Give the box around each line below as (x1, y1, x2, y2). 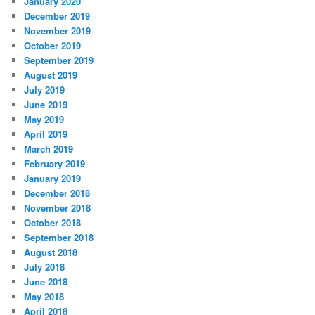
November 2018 (24, 201, 91, 215)
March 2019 (24, 142, 74, 156)
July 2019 (24, 83, 65, 97)
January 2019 (24, 172, 82, 186)
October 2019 (24, 39, 82, 53)
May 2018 (24, 290, 65, 304)
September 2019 (24, 53, 94, 67)
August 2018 (24, 245, 78, 259)
